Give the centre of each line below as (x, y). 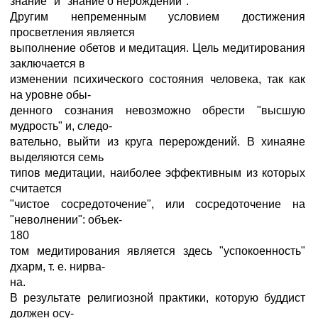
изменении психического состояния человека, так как (158, 79)
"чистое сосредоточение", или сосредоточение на (158, 204)
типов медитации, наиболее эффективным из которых (158, 173)
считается (36, 188)
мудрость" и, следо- (61, 126)
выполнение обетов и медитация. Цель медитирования (158, 48)
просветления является (72, 32)
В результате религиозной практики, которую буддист (158, 298)
